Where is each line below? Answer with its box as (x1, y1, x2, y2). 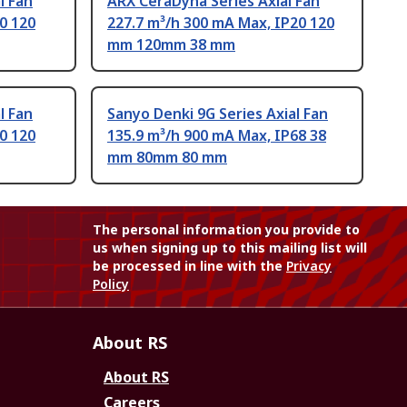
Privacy (286, 257, 332, 275)
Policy (93, 275, 129, 293)
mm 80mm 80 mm (107, 147, 227, 168)
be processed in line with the (93, 257, 286, 275)
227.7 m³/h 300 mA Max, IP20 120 (107, 13, 334, 34)
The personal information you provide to (93, 221, 360, 239)
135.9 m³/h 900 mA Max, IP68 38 (107, 125, 326, 146)
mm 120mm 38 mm (107, 35, 235, 55)
